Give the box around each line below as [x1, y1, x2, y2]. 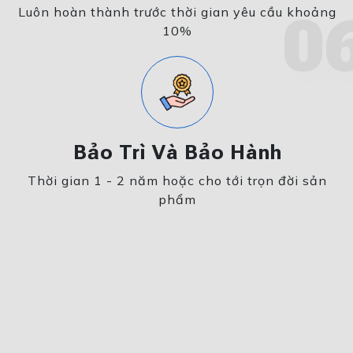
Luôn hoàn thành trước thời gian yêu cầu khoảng [18, 4, 336, 20]
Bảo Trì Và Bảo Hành [72, 140, 282, 165]
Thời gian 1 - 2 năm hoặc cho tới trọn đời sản [28, 173, 327, 189]
